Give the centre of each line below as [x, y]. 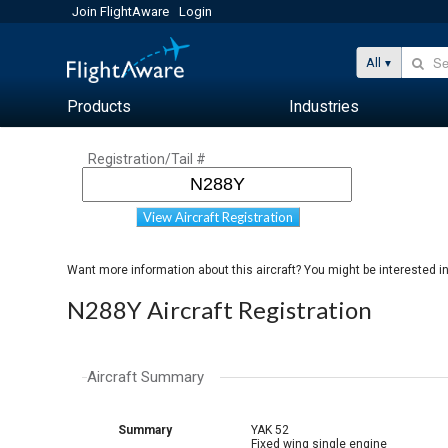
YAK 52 [270, 430]
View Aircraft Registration [218, 217]
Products [99, 106]
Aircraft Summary [146, 377]
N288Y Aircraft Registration [220, 309]
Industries [324, 106]
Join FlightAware [121, 11]
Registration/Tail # [147, 159]
